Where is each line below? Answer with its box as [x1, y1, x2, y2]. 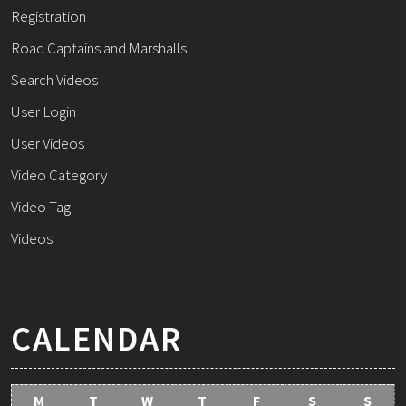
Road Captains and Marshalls [11, 38, 187, 59]
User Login [11, 101, 76, 122]
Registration [11, 6, 86, 27]
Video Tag [11, 197, 71, 217]
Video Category [11, 165, 107, 186]
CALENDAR [11, 317, 182, 361]
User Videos [11, 133, 84, 154]
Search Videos [11, 70, 98, 91]
